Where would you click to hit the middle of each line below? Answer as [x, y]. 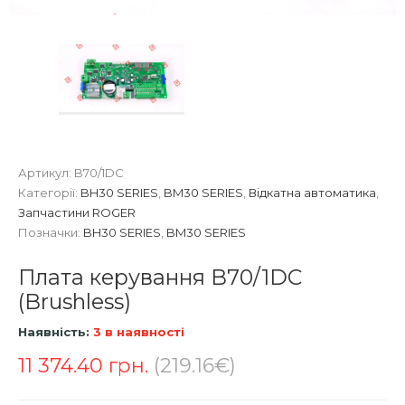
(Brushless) [75, 301]
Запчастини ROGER [77, 212]
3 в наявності [137, 331]
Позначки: [51, 232]
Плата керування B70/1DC [160, 277]
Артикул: [46, 172]
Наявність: [54, 331]
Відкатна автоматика [312, 192]
